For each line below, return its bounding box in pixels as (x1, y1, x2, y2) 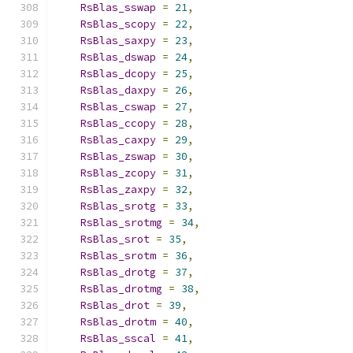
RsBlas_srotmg (80, 216, 162, 229)
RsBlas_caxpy (80, 133, 156, 147)
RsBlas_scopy (80, 17, 156, 31)
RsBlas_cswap (80, 100, 156, 113)
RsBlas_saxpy (80, 34, 156, 47)
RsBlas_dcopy (80, 67, 156, 80)
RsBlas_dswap (80, 50, 156, 64)
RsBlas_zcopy (80, 166, 156, 180)
